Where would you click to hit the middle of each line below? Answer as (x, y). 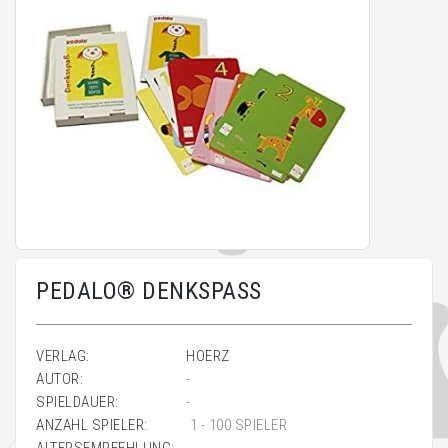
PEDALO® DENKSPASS (149, 291)
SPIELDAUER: (77, 402)
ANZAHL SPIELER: (92, 425)
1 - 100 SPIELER (236, 425)
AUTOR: (59, 379)
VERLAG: (63, 356)
